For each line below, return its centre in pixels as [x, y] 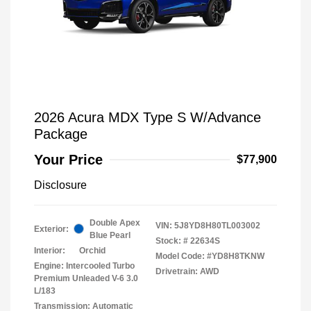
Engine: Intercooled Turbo [84, 266]
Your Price [68, 159]
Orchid [92, 250]
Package [61, 134]
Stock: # [172, 241]
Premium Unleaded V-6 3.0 [86, 278]
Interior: [50, 250]
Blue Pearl [110, 235]
